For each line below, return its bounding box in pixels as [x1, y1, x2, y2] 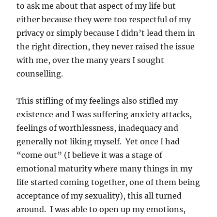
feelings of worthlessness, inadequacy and [16, 123, 179, 133]
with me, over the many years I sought [16, 55, 165, 65]
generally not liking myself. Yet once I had [16, 136, 180, 146]
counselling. [16, 68, 63, 78]
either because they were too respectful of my [16, 14, 191, 24]
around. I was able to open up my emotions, [16, 204, 186, 214]
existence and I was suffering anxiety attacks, [16, 109, 192, 119]
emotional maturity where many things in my [16, 163, 193, 173]
